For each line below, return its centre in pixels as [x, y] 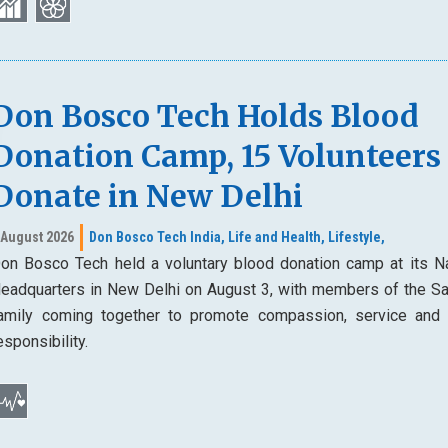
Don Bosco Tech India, [157, 237]
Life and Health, [277, 237]
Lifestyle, [357, 237]
